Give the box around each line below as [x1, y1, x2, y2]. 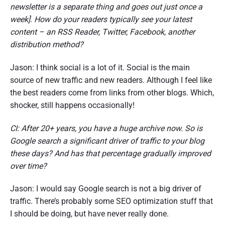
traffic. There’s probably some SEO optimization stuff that [10, 196, 213, 206]
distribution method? [10, 39, 83, 49]
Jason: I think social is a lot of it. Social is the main [10, 62, 190, 72]
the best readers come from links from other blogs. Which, [10, 87, 214, 97]
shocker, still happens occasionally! [10, 100, 135, 110]
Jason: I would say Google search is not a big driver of [10, 184, 201, 194]
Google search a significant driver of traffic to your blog [10, 136, 204, 146]
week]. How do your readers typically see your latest [10, 14, 192, 24]
